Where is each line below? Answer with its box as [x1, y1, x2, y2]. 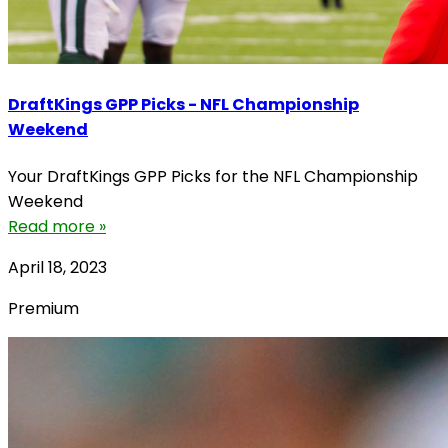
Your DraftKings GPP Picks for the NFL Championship [8, 164, 418, 188]
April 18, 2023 [8, 255, 107, 279]
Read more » [8, 214, 106, 238]
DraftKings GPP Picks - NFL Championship [8, 93, 359, 117]
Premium [8, 296, 79, 320]
